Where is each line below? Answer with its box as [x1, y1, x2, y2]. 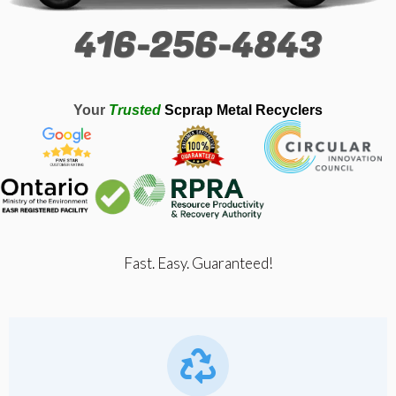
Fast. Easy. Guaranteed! [123, 254, 273, 273]
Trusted [109, 103, 161, 118]
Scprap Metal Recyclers [161, 103, 323, 118]
